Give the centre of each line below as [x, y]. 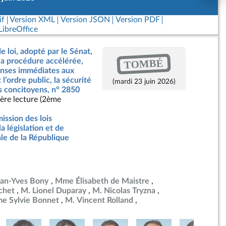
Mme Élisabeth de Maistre [102, 181]
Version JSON [85, 20]
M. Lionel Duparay [53, 191]
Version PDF [137, 20]
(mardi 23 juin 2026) [144, 81]
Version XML [33, 20]
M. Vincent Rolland [99, 200]
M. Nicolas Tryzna [124, 191]
